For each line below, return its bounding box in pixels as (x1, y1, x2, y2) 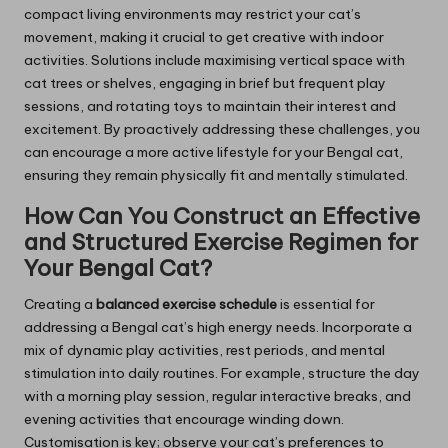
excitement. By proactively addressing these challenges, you (24, 119, 420, 138)
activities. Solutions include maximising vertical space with (24, 50, 405, 69)
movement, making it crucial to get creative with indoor (24, 27, 384, 46)
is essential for (277, 294, 375, 313)
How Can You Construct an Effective (24, 201, 420, 230)
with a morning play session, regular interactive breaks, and (24, 386, 411, 405)
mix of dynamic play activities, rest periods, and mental (24, 340, 385, 359)
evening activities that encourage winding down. (24, 409, 344, 428)
